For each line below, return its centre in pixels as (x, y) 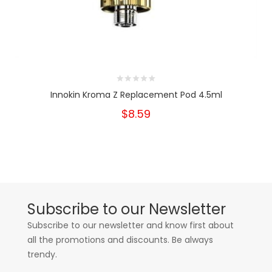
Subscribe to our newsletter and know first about (131, 225)
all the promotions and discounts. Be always (120, 240)
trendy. (42, 254)
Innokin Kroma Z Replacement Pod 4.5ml (136, 95)
